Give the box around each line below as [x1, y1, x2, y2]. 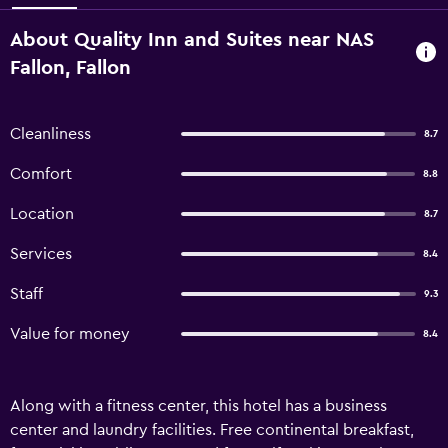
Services [10, 246, 72, 262]
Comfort [10, 166, 72, 182]
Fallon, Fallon [10, 58, 131, 78]
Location [10, 206, 74, 222]
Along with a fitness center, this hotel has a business [10, 398, 387, 414]
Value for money [10, 326, 130, 342]
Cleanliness [10, 126, 91, 142]
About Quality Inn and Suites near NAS [10, 30, 374, 50]
